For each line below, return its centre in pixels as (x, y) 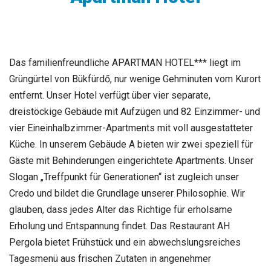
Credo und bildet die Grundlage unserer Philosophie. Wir (127, 193)
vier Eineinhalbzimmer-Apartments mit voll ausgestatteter (131, 128)
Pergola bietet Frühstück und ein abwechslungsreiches (125, 242)
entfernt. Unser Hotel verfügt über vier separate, (110, 95)
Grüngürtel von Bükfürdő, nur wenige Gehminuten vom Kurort (135, 79)
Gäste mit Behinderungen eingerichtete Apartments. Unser (131, 160)
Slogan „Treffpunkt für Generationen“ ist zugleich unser (124, 177)
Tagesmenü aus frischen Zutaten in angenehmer (110, 258)
